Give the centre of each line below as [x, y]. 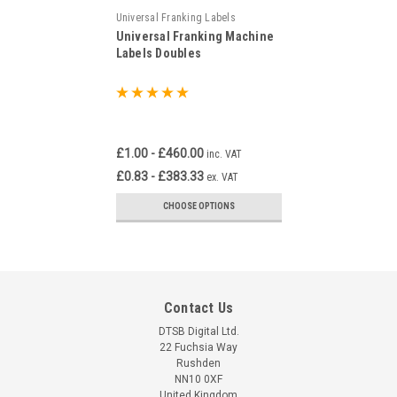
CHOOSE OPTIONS [198, 206]
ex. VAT [222, 178]
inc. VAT [224, 155]
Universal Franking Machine [195, 37]
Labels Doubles [158, 54]
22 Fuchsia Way [198, 348]
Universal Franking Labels [175, 18]
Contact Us [198, 308]
